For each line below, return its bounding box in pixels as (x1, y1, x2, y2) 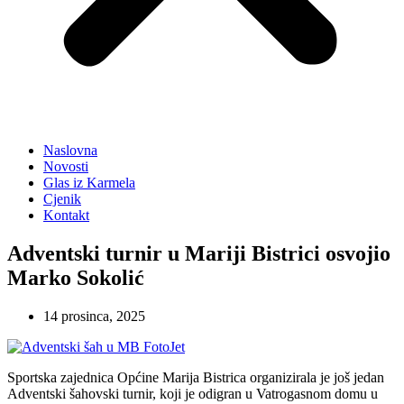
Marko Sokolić (7, 265, 166, 289)
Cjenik (43, 191, 81, 207)
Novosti (43, 159, 88, 174)
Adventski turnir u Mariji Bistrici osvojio (7, 241, 390, 265)
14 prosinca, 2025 (43, 308, 145, 324)
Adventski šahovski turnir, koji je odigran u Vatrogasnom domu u (7, 385, 378, 401)
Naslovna (43, 142, 97, 158)
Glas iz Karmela (43, 175, 135, 190)
